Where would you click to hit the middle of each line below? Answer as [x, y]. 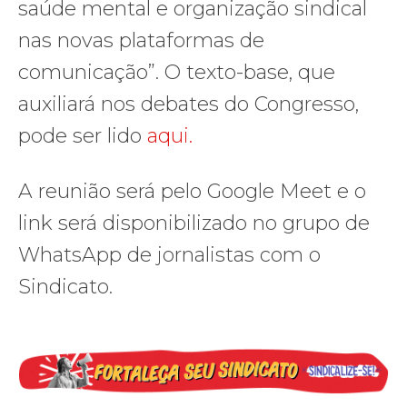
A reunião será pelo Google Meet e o [192, 191]
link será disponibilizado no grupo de [194, 223]
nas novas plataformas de [141, 40]
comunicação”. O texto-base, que [177, 72]
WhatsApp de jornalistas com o [169, 254]
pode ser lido [83, 135]
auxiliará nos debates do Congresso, [189, 104]
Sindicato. [65, 286]
